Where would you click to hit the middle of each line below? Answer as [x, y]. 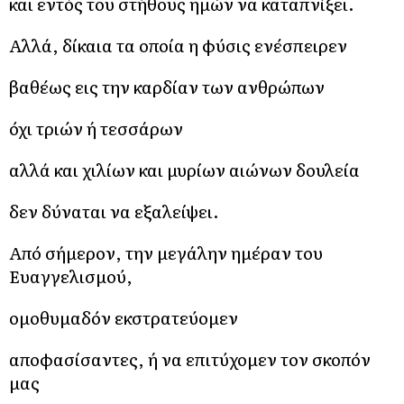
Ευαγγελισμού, [71, 275]
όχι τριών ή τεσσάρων [96, 128]
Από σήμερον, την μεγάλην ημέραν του [166, 252]
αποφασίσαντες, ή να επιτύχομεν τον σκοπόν [190, 358]
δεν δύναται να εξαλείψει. [114, 211]
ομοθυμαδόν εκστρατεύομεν [124, 317]
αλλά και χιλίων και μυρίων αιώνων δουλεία [184, 169]
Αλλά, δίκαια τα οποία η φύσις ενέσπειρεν [178, 45]
